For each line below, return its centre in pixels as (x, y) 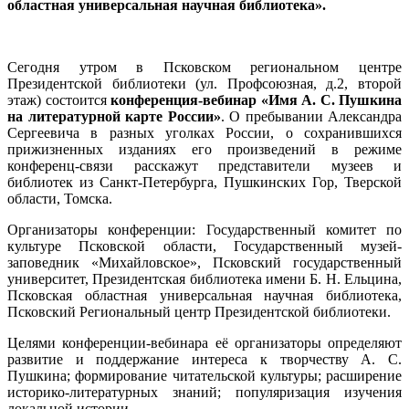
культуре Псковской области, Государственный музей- (204, 246)
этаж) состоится (59, 100)
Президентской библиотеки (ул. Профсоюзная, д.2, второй (204, 83)
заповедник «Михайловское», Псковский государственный (204, 262)
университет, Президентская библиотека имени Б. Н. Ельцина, (204, 278)
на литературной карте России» (114, 116)
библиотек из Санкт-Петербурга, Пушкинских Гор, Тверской (204, 182)
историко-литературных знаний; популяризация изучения (204, 392)
